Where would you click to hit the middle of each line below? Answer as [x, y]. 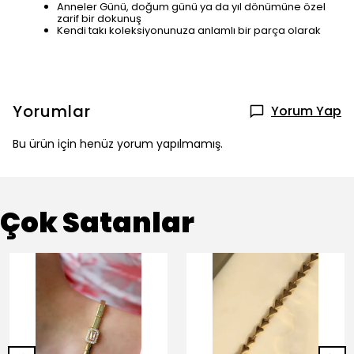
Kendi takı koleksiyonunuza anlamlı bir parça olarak [189, 30]
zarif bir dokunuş [99, 19]
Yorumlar [52, 111]
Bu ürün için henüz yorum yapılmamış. [118, 144]
